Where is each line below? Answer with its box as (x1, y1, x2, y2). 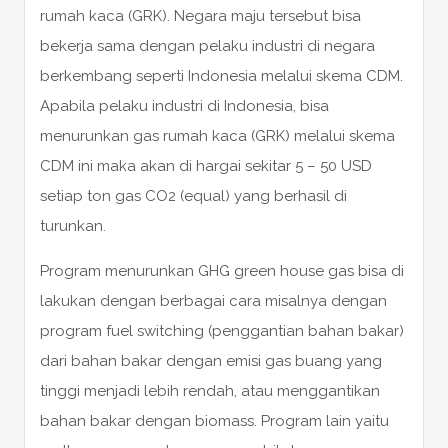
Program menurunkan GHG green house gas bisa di (39, 261, 404, 280)
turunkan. (39, 216, 106, 235)
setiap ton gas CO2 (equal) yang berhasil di (39, 186, 347, 205)
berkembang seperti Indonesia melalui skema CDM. (39, 66, 403, 85)
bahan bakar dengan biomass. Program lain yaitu (39, 411, 389, 430)
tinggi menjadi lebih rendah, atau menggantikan (39, 381, 380, 400)
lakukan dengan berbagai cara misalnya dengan (39, 291, 387, 310)
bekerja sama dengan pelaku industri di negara (39, 36, 375, 55)
